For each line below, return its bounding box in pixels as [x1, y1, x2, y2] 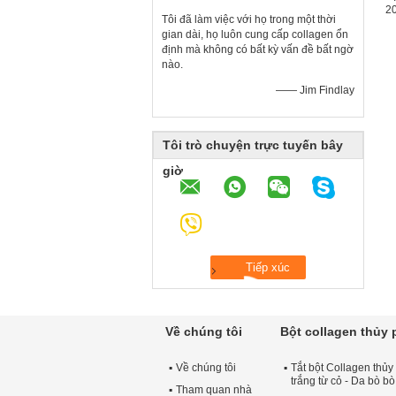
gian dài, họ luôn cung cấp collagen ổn [162, 28, 348, 41]
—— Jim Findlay [276, 84, 354, 96]
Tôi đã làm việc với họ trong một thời [162, 13, 336, 26]
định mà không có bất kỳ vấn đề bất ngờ [162, 43, 354, 56]
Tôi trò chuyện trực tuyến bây [163, 138, 343, 152]
